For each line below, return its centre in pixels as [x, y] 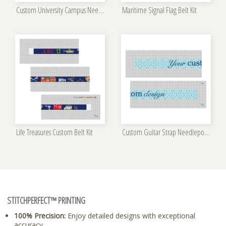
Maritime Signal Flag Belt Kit [159, 10]
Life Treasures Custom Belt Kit [54, 132]
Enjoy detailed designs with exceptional [130, 216]
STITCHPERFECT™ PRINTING [46, 201]
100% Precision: [40, 216]
